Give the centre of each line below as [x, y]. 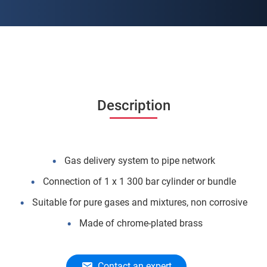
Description [133, 105]
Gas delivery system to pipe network [141, 161]
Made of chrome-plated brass [141, 223]
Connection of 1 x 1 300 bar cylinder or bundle [141, 181]
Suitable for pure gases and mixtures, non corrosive [141, 202]
